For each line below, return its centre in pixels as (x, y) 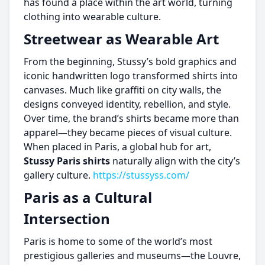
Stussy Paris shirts (67, 161)
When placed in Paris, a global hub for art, (117, 147)
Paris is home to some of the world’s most (118, 241)
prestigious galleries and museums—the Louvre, (132, 256)
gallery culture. (58, 175)
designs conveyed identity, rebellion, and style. (127, 104)
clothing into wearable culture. (92, 17)
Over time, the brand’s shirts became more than (131, 118)
